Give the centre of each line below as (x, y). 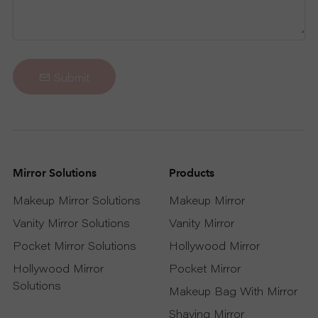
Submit (70, 79)
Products (191, 172)
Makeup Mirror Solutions (77, 202)
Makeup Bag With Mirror (233, 292)
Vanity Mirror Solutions (71, 224)
